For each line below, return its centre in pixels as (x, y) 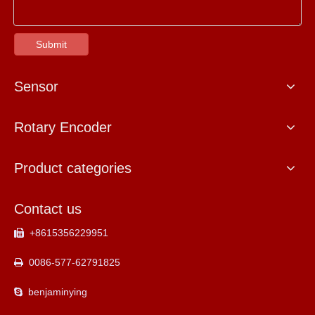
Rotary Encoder (63, 128)
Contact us (48, 209)
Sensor (36, 87)
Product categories (73, 168)
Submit (51, 45)
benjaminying (55, 292)
